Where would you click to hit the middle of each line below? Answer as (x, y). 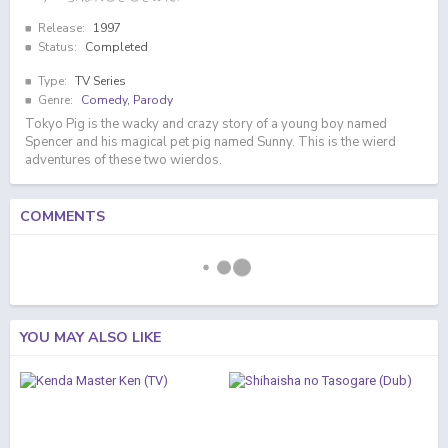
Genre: (55, 100)
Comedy (104, 100)
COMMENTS (62, 216)
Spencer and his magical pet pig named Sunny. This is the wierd (210, 142)
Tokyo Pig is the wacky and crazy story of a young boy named (206, 124)
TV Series (100, 81)
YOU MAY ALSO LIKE (90, 337)
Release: (61, 28)
